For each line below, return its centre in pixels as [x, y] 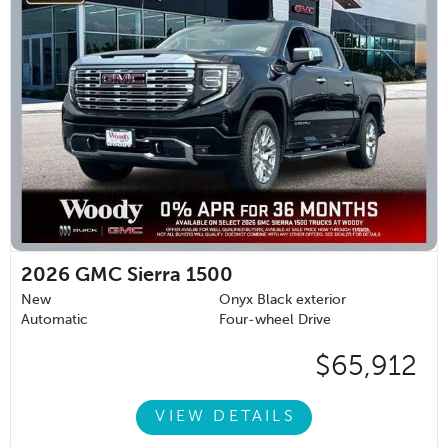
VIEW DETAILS [225, 417]
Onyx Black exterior [282, 299]
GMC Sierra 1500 [154, 275]
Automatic [54, 319]
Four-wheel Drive [275, 319]
